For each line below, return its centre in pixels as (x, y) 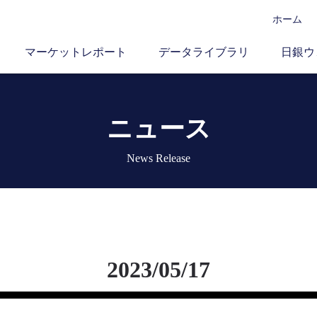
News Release (158, 158)
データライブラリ (204, 52)
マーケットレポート (76, 52)
